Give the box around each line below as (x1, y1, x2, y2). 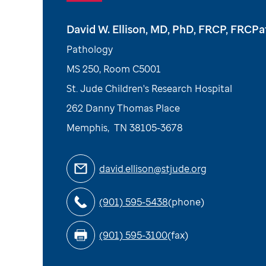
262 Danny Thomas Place (66, 102, 180, 115)
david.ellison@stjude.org (99, 161, 207, 175)
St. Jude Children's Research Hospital (66, 82, 232, 95)
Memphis (66, 121, 107, 134)
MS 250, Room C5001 (66, 62, 161, 75)
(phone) (168, 195, 204, 208)
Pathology (66, 43, 113, 56)
